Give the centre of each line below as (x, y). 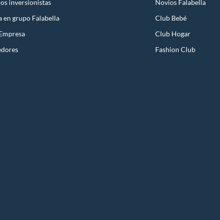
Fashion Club (175, 50)
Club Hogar (173, 34)
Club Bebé (171, 18)
